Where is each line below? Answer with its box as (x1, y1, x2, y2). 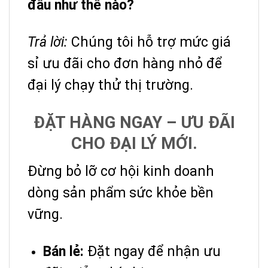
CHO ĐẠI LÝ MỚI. (71, 133, 197, 153)
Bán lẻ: (43, 243, 84, 260)
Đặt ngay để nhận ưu (84, 243, 221, 260)
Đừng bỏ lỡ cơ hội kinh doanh (28, 163, 214, 179)
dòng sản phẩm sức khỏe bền (28, 184, 214, 201)
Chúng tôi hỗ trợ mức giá (68, 33, 231, 50)
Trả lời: (28, 33, 68, 50)
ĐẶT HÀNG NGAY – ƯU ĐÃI (33, 112, 235, 132)
